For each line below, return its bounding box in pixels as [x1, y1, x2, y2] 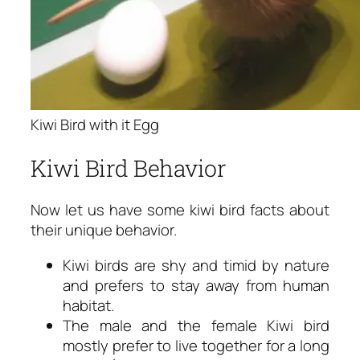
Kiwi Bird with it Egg [31, 113, 159, 135]
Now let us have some [31, 199, 190, 221]
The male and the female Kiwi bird [63, 314, 329, 336]
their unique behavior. [31, 219, 177, 241]
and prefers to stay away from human [63, 274, 329, 296]
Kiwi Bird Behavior [31, 152, 226, 183]
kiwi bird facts [190, 199, 284, 221]
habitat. [63, 294, 114, 316]
